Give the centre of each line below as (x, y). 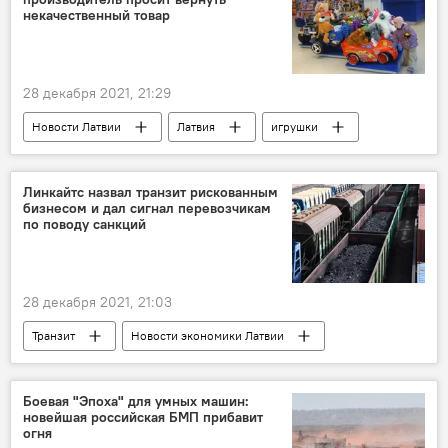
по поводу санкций (84, 224)
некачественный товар (96, 15)
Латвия (196, 127)
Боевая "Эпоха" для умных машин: (136, 401)
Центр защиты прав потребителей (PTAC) (147, 157)
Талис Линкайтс (220, 366)
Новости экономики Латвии (207, 336)
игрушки (294, 127)
